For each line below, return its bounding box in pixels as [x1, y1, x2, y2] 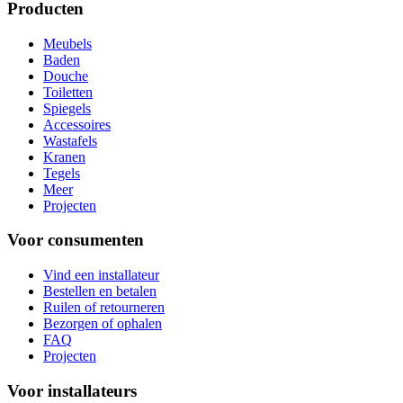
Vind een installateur [43, 267, 159, 283]
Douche [43, 67, 88, 84]
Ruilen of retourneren [43, 300, 165, 316]
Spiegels [43, 100, 91, 116]
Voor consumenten [7, 230, 144, 250]
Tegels [43, 165, 80, 181]
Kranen [43, 148, 85, 165]
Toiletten [43, 84, 93, 100]
